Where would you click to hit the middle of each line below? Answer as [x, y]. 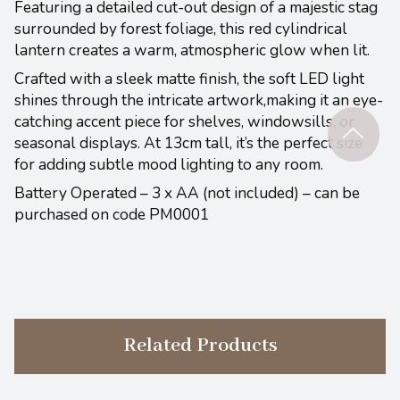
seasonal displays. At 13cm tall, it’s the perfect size [188, 143]
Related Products [200, 346]
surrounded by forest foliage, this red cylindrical [181, 29]
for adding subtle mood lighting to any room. [169, 164]
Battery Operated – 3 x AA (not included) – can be [187, 193]
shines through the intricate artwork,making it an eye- [199, 100]
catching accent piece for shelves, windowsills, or [184, 121]
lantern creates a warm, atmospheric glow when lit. [192, 50]
